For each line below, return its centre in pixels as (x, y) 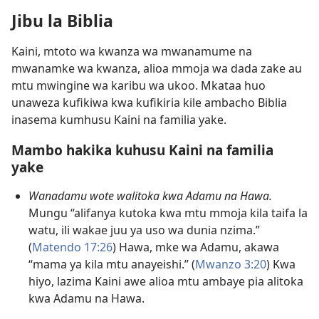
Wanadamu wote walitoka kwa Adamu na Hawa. (150, 196)
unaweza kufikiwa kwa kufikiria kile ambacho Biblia (149, 103)
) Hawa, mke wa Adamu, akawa (196, 247)
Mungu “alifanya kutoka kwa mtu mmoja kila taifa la (168, 213)
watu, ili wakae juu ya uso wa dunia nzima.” (144, 230)
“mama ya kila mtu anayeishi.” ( (112, 265)
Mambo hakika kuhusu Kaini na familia (142, 150)
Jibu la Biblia (62, 21)
